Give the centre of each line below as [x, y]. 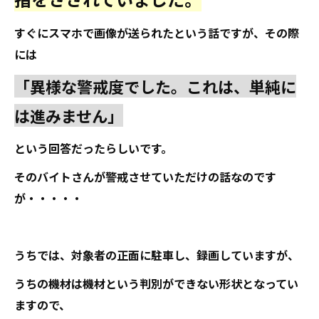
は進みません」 [69, 115]
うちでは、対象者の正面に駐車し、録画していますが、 [157, 255]
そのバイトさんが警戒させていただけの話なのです [145, 177]
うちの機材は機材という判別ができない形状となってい [156, 283]
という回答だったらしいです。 [93, 148]
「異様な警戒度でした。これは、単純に [155, 86]
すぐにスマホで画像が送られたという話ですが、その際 [157, 33]
